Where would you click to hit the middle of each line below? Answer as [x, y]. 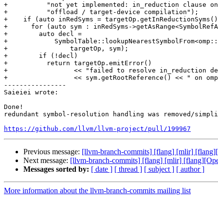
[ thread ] [128, 169]
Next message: [47, 161]
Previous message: [53, 152]
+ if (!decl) [41, 56]
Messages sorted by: [56, 169]
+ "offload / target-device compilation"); [101, 12]
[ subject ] [159, 169]
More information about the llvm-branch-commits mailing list [97, 191]
